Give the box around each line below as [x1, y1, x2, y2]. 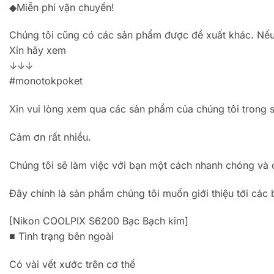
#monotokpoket [9, 75, 83, 87]
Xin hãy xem [9, 44, 66, 57]
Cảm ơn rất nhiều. [9, 131, 91, 143]
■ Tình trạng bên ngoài [9, 230, 114, 243]
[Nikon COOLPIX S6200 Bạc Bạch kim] [9, 215, 188, 228]
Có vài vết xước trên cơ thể [9, 258, 135, 271]
